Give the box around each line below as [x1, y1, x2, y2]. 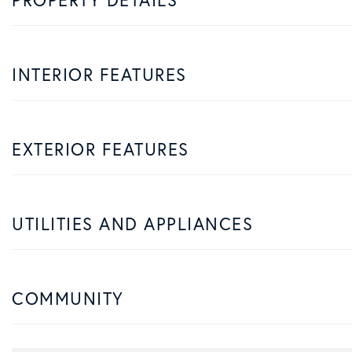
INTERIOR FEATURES [12, 62, 187, 86]
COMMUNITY [12, 286, 124, 310]
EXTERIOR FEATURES [12, 137, 189, 160]
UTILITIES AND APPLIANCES [12, 211, 253, 235]
